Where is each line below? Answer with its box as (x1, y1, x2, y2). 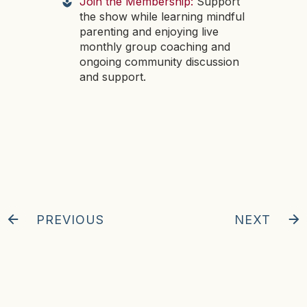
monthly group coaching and (79, 40, 230, 54)
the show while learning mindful (79, 10, 245, 24)
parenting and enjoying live (79, 25, 219, 39)
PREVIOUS (36, 212, 104, 227)
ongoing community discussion (79, 55, 239, 69)
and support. (79, 70, 146, 84)
